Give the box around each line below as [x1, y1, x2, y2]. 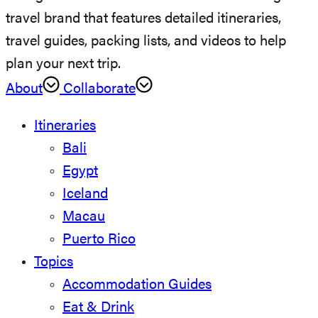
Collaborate [60, 82, 136, 97]
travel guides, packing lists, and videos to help [6, 35, 286, 50]
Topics [34, 256, 73, 270]
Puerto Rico [62, 233, 136, 248]
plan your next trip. [6, 57, 121, 72]
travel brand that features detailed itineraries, [6, 12, 281, 27]
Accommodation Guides [62, 278, 212, 293]
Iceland [62, 187, 108, 202]
